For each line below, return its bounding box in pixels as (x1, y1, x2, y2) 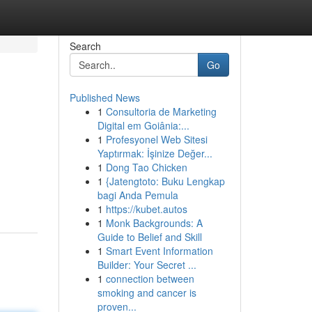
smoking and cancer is (97, 286, 196, 299)
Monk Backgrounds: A (105, 216, 203, 230)
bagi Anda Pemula (97, 188, 178, 202)
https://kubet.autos (105, 202, 187, 216)
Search (69, 39, 101, 53)
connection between (105, 272, 194, 286)
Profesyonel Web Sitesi (105, 132, 208, 146)
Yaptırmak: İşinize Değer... (97, 146, 212, 160)
